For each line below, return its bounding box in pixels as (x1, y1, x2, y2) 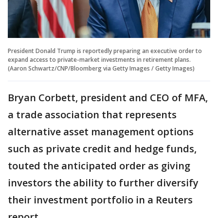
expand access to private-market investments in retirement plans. (8, 55, 191, 64)
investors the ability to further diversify (8, 176, 199, 189)
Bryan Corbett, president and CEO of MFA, (8, 91, 208, 104)
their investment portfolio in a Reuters (8, 193, 193, 206)
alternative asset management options (8, 125, 194, 138)
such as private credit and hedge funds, (8, 142, 197, 155)
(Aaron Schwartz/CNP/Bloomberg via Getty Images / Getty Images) (8, 64, 195, 73)
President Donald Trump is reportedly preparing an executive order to (8, 46, 202, 55)
